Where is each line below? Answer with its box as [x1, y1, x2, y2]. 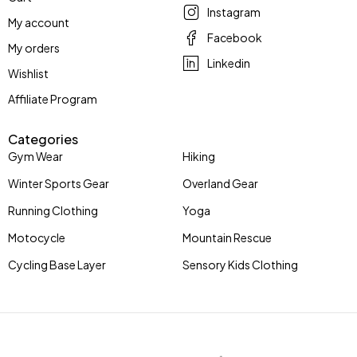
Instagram [207, 4, 261, 19]
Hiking [182, 148, 215, 163]
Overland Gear [182, 175, 258, 190]
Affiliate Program [8, 91, 97, 106]
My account [8, 14, 69, 29]
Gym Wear [8, 148, 63, 163]
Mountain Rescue [182, 229, 272, 245]
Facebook [207, 29, 262, 45]
